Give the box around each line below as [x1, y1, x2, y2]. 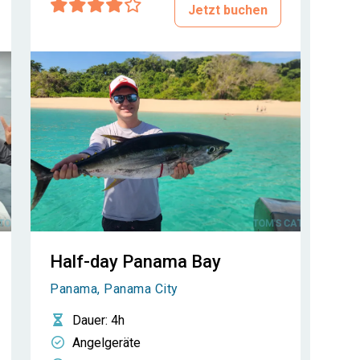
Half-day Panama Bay [50, 252, 221, 272]
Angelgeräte [72, 335, 141, 350]
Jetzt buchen [188, 2, 268, 18]
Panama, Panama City [50, 281, 178, 297]
